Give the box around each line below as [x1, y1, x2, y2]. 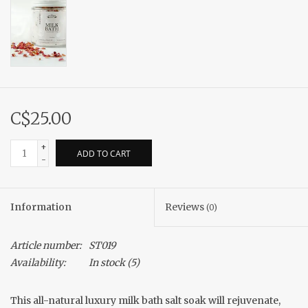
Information [10, 201, 71, 214]
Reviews [165, 201, 206, 214]
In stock [89, 256, 125, 269]
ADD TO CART [77, 148, 131, 160]
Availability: [10, 256, 66, 269]
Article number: [10, 239, 82, 252]
